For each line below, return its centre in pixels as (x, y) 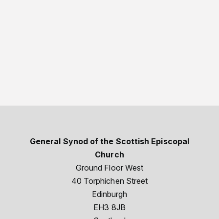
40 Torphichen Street (109, 181)
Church (109, 154)
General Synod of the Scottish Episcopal (109, 141)
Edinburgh (109, 194)
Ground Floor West (109, 167)
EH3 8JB (109, 207)
